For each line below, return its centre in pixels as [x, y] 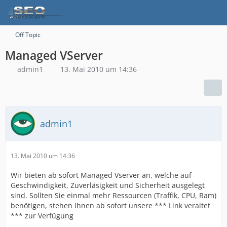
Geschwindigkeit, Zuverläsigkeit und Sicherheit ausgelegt [108, 185]
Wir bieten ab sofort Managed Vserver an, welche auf [101, 175]
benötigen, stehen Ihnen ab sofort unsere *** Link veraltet [110, 205]
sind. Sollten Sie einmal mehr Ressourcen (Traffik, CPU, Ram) [113, 195]
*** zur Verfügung [42, 216]
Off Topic [28, 35]
